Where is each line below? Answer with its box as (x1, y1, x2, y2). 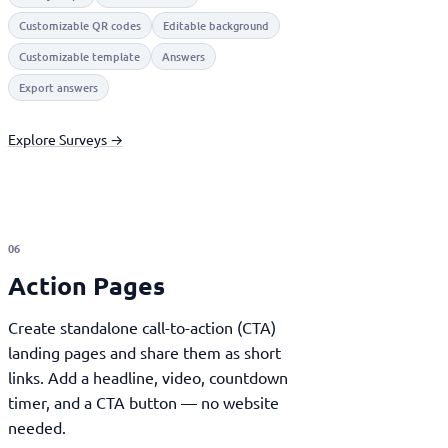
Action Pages (25, 269, 165, 301)
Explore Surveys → (7, 130, 123, 148)
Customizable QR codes (18, 17, 141, 34)
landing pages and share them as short (7, 342, 281, 362)
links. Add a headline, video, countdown (7, 367, 288, 387)
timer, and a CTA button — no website (7, 392, 279, 412)
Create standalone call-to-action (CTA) (7, 317, 276, 337)
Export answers (18, 79, 98, 96)
